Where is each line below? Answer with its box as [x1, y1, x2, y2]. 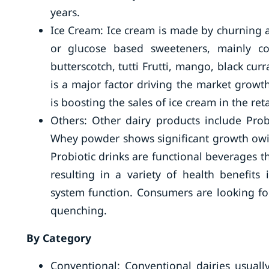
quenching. [50, 203, 107, 217]
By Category [26, 231, 91, 245]
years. [50, 5, 80, 19]
